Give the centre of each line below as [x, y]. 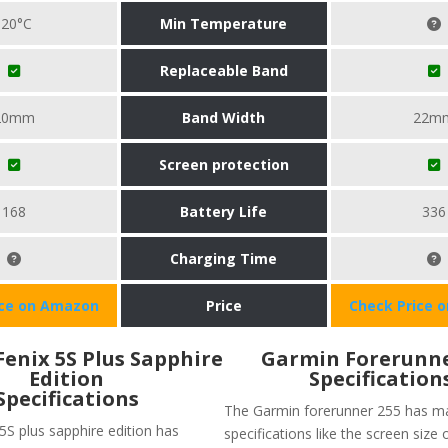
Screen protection [223, 164]
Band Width [224, 117]
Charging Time [224, 258]
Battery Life [224, 211]
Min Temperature [224, 23]
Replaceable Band [223, 70]
